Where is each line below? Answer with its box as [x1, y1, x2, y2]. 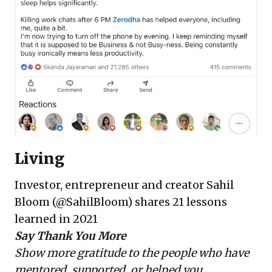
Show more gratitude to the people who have [15, 245, 249, 260]
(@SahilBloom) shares [50, 194, 172, 209]
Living [15, 149, 64, 168]
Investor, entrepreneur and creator [15, 177, 206, 192]
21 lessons [172, 194, 227, 209]
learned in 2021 [15, 211, 98, 226]
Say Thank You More [15, 228, 126, 243]
